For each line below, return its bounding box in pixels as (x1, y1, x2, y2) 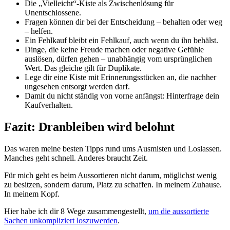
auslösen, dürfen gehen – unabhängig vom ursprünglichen (25, 54, 212, 63)
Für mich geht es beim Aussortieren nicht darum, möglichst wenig (4, 170, 217, 180)
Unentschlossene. (25, 8, 81, 17)
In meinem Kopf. (4, 189, 60, 198)
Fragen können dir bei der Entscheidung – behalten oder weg (25, 17, 222, 26)
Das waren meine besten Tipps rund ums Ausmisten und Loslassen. (4, 144, 222, 153)
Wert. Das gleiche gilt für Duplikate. (25, 63, 142, 72)
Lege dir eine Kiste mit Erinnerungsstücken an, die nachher (25, 72, 216, 82)
